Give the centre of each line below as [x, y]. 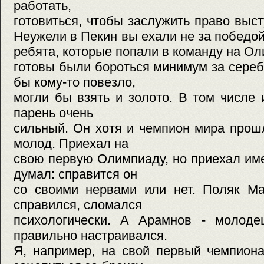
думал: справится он [75, 174]
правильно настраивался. [90, 236]
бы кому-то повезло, [75, 82]
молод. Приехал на [71, 144]
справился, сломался [78, 205]
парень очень [53, 113]
